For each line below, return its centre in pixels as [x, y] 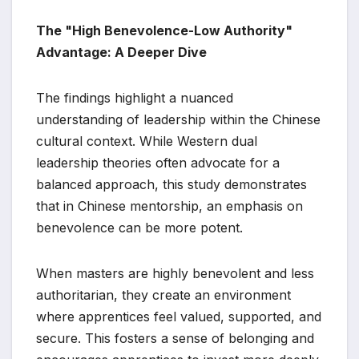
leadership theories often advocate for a [158, 162]
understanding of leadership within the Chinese [178, 119]
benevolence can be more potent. [139, 227]
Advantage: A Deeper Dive [121, 52]
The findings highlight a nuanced [135, 97]
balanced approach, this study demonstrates [171, 184]
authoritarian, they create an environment [163, 294]
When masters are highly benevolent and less [175, 273]
